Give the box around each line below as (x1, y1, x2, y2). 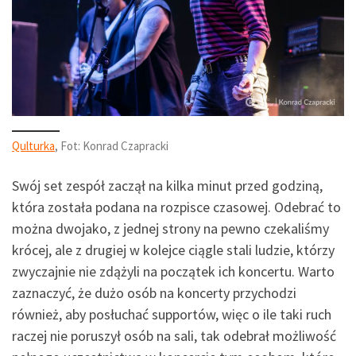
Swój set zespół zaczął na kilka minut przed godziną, (12, 176, 323, 195)
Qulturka (12, 138, 55, 154)
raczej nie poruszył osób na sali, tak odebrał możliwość (12, 326, 336, 345)
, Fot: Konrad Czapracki (55, 138, 168, 154)
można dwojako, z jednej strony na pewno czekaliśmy (12, 219, 329, 238)
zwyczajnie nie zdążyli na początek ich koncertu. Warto (12, 261, 335, 281)
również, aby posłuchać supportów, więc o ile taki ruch (12, 304, 331, 323)
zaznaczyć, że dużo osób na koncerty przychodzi (12, 283, 296, 302)
